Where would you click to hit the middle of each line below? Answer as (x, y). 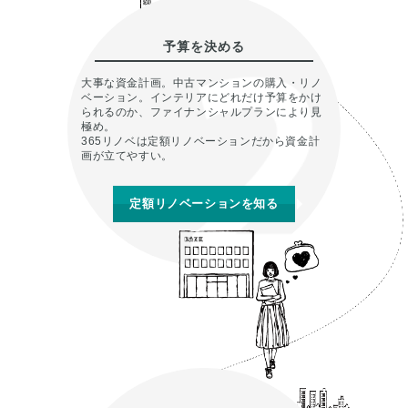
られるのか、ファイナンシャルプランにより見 (202, 112)
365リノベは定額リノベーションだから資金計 (201, 141)
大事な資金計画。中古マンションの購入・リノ (202, 82)
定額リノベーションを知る (204, 203)
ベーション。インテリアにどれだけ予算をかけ (202, 97)
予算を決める (204, 46)
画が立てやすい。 (127, 155)
